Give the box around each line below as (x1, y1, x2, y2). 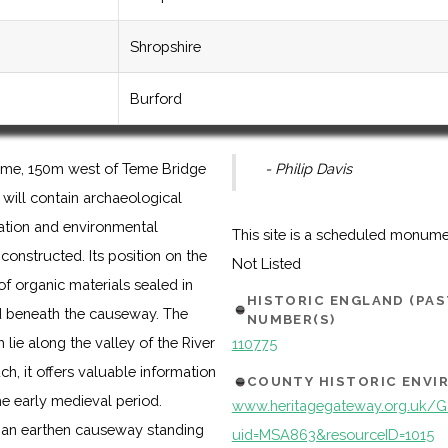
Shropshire (130, 38, 201, 56)
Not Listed (231, 255, 301, 273)
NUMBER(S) (246, 312, 336, 328)
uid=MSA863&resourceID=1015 (231, 425, 434, 443)
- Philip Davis (265, 160, 352, 178)
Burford (130, 90, 182, 108)
